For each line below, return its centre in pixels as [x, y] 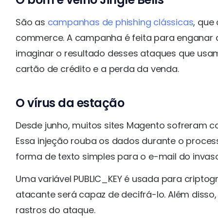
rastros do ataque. [55, 210]
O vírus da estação [70, 103]
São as [32, 22]
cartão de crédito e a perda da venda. [97, 69]
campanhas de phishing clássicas [120, 22]
